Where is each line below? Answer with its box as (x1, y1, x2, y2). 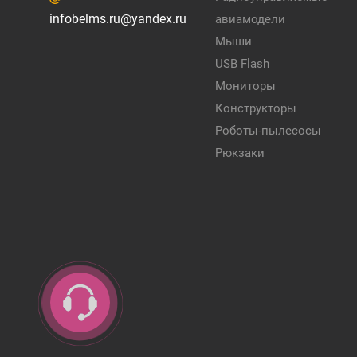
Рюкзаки (215, 146, 265, 160)
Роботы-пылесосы (215, 124, 322, 138)
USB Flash (215, 57, 270, 71)
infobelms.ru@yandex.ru (49, 11, 186, 26)
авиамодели (215, 12, 286, 26)
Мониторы (215, 79, 277, 93)
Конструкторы (215, 101, 297, 116)
